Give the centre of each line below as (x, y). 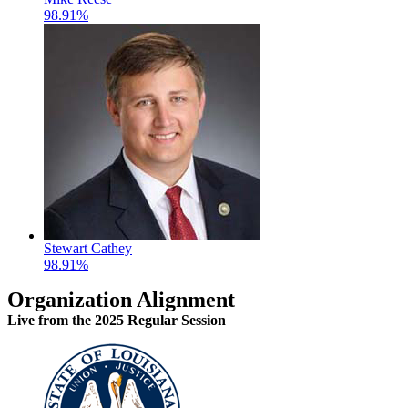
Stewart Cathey (88, 248)
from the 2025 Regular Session (130, 320)
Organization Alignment (121, 299)
